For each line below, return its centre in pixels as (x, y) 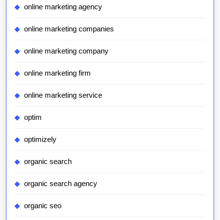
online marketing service (63, 95)
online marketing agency (63, 7)
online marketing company (66, 51)
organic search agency (61, 183)
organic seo (43, 206)
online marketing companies (69, 29)
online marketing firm (57, 73)
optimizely (40, 139)
